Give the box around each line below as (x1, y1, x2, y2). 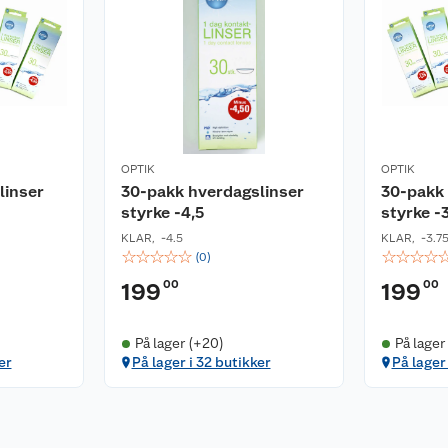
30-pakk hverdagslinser (121, 182, 304, 201)
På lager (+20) (134, 335, 224, 351)
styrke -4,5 (121, 203, 204, 222)
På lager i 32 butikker (131, 354, 271, 370)
